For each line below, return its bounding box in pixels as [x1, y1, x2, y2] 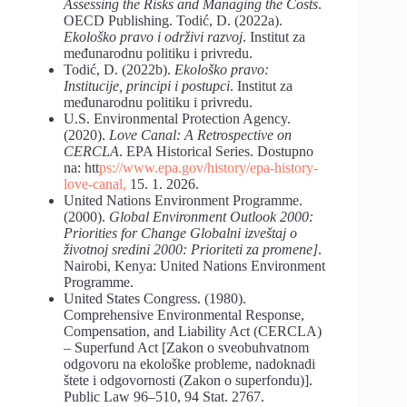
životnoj [64, 241, 108, 257]
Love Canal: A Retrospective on [109, 126, 292, 143]
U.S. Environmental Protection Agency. [64, 110, 291, 126]
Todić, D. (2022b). [64, 61, 174, 77]
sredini [112, 241, 150, 257]
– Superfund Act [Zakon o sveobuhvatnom [64, 339, 309, 355]
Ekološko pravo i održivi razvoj [64, 28, 243, 45]
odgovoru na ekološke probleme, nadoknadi [64, 355, 315, 372]
